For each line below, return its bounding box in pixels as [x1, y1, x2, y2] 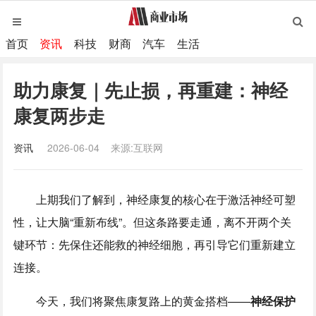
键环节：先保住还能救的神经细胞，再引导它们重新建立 [13, 236, 296, 253]
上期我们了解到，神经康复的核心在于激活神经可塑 [13, 191, 296, 207]
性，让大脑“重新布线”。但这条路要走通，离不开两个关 [13, 214, 292, 230]
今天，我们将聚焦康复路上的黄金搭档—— [13, 293, 251, 309]
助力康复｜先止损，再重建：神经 [13, 77, 288, 103]
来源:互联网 [111, 140, 164, 154]
